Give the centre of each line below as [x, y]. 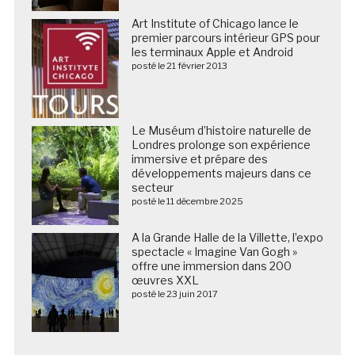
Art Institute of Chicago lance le [215, 23]
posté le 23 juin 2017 [174, 294]
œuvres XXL [165, 280]
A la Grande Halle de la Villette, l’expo [227, 237]
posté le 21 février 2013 [179, 65]
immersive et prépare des [199, 158]
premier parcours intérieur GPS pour [225, 37]
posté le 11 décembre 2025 [187, 201]
